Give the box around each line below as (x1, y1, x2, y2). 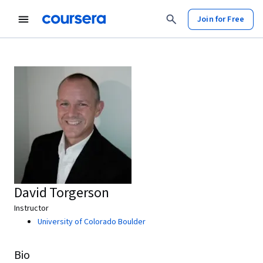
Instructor (14, 203, 49, 214)
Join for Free (197, 13, 244, 25)
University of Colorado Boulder (38, 216, 146, 228)
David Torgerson (14, 183, 109, 203)
